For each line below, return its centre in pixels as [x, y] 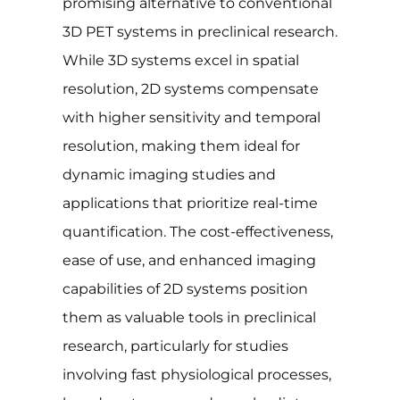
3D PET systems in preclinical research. [200, 32]
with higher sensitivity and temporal [192, 118]
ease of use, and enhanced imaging [189, 261]
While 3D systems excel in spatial [181, 61]
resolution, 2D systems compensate [191, 89]
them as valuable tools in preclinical [189, 318]
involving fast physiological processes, [197, 375]
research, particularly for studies [175, 346]
